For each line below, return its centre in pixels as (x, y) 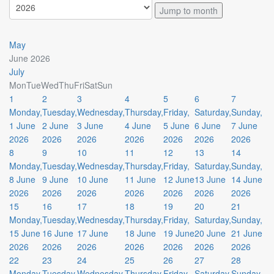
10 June (93, 179)
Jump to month (189, 10)
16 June (58, 233)
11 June (140, 179)
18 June (140, 233)
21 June (247, 233)
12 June (179, 179)
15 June (25, 233)
